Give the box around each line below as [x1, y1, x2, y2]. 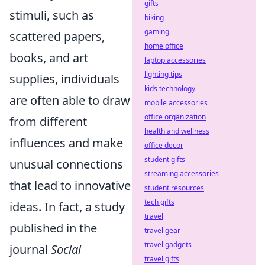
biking [144, 12, 164, 22]
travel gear [144, 225, 180, 235]
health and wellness [144, 126, 209, 136]
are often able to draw [9, 92, 130, 108]
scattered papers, [9, 28, 105, 44]
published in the [9, 220, 97, 236]
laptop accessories [144, 55, 206, 65]
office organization [144, 112, 206, 122]
